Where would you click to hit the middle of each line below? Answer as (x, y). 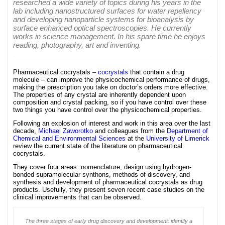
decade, (26, 131)
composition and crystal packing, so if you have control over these (110, 102)
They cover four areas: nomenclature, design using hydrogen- (102, 167)
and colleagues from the (130, 131)
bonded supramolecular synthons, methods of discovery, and (101, 175)
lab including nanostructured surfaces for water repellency (107, 11)
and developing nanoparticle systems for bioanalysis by (103, 19)
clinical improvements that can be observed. (77, 197)
